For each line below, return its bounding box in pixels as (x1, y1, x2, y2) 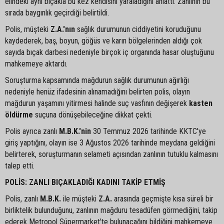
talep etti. (5, 160, 34, 170)
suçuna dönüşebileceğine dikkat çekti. (33, 109, 152, 119)
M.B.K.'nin (59, 126, 91, 136)
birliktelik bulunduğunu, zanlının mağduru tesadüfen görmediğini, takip (5, 205, 217, 215)
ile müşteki (61, 193, 98, 203)
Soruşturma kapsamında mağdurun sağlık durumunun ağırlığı (5, 75, 189, 85)
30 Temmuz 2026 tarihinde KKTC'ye (91, 126, 206, 136)
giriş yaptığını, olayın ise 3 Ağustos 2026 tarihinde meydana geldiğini (5, 137, 215, 147)
